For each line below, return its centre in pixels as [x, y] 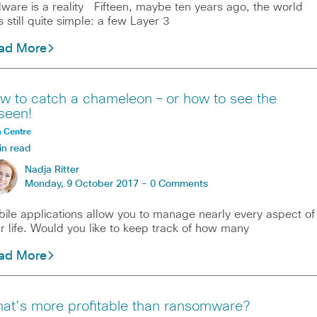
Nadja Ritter [52, 170]
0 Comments [179, 184]
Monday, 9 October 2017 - [87, 184]
